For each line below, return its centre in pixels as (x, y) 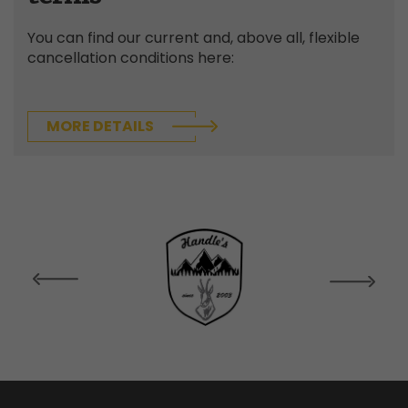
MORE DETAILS (100, 126)
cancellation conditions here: (131, 57)
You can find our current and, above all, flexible (194, 37)
